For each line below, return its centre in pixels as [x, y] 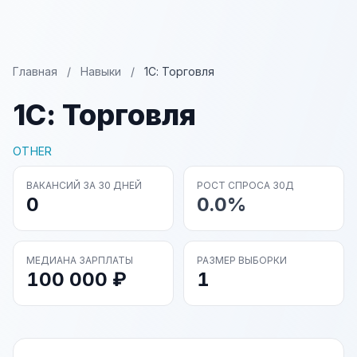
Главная [35, 71]
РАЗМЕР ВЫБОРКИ [242, 260]
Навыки [101, 71]
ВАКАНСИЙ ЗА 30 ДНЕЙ [84, 185]
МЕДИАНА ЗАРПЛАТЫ [80, 260]
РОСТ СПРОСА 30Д [245, 185]
